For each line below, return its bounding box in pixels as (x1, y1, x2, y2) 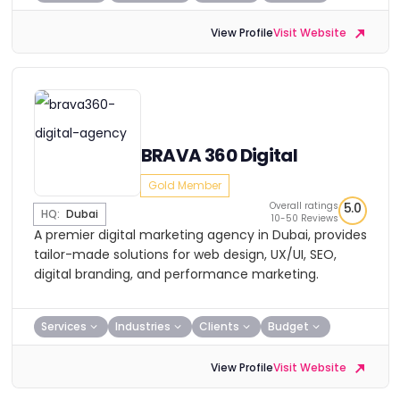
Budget (267, 319, 309, 334)
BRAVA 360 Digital (140, 143, 298, 168)
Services (40, 319, 87, 334)
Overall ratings (269, 199, 338, 212)
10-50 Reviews (271, 212, 338, 225)
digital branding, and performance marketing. (33, 265, 319, 283)
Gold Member (147, 178, 221, 193)
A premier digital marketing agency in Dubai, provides (33, 226, 367, 244)
